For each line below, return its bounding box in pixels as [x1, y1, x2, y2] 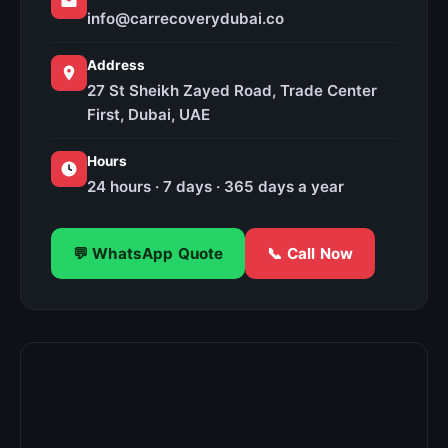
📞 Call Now [267, 244, 353, 263]
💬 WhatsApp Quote [73, 244, 224, 263]
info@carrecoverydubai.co [87, 9, 284, 28]
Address [87, 57, 145, 73]
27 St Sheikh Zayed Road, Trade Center [87, 81, 377, 100]
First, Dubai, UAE [87, 105, 210, 124]
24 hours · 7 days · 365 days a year [87, 177, 344, 196]
